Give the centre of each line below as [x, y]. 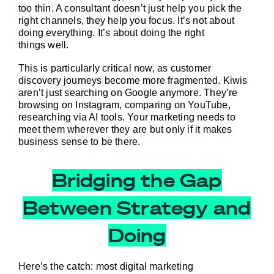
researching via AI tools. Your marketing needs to [127, 117]
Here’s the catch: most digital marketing [106, 266]
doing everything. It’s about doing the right [111, 32]
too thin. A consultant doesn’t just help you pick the [130, 8]
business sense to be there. [80, 142]
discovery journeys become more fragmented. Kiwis [133, 81]
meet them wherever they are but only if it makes [125, 130]
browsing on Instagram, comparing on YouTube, [124, 105]
